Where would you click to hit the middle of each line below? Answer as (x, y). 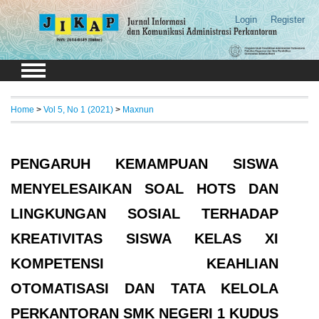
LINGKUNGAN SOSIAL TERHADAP (145, 213)
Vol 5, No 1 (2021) (78, 109)
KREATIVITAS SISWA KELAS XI (145, 238)
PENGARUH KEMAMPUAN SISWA (145, 163)
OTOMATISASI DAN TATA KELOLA (145, 288)
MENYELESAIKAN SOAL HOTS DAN (145, 188)
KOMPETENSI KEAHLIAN (145, 263)
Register (287, 20)
